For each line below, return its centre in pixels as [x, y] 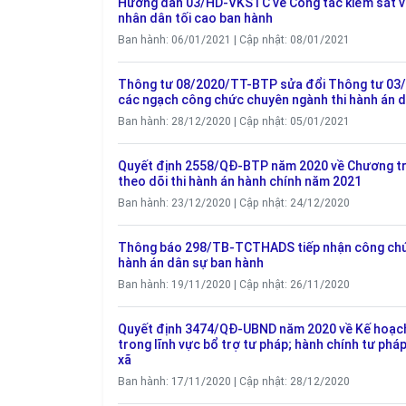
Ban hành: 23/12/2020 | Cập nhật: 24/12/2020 [234, 203]
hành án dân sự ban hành [191, 263]
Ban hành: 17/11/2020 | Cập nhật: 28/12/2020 [234, 382]
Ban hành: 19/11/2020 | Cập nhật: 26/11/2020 [234, 285]
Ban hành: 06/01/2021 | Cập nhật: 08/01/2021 [234, 40]
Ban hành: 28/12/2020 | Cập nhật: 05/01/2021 [234, 121]
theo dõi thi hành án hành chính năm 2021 [240, 181]
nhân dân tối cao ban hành [195, 18]
